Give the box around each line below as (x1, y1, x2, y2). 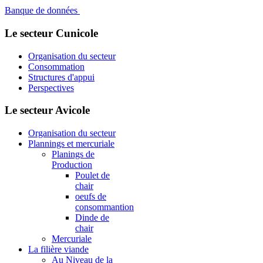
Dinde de (75, 213, 109, 222)
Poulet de (75, 170, 110, 180)
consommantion (75, 202, 134, 212)
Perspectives (28, 82, 74, 93)
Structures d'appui (28, 72, 95, 82)
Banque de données (5, 5, 80, 16)
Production (52, 160, 92, 170)
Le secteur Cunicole (5, 26, 98, 39)
